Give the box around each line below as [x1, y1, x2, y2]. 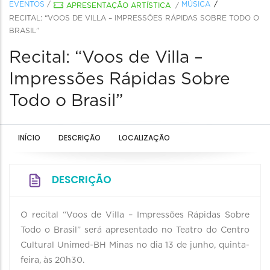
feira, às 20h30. [20, 256, 87, 265]
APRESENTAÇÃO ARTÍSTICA [66, 2, 171, 9]
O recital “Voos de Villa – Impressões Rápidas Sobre [20, 211, 250, 219]
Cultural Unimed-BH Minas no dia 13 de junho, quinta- [20, 241, 250, 250]
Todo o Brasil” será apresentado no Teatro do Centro [20, 226, 250, 234]
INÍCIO [18, 133, 40, 143]
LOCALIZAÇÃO [119, 133, 170, 143]
